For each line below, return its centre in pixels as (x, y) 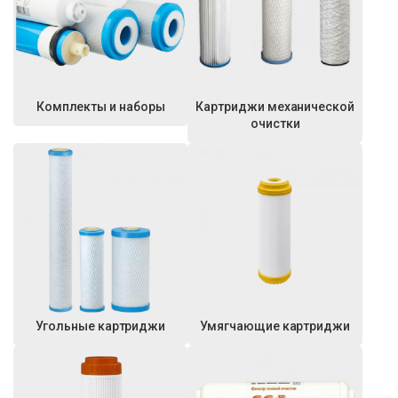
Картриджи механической (275, 107)
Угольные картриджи (101, 326)
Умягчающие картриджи (275, 326)
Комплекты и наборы (100, 107)
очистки (275, 124)
